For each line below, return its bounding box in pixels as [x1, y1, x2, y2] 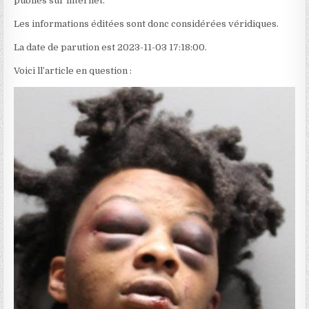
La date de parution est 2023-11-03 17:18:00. [14, 42, 208, 53]
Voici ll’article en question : [14, 66, 132, 77]
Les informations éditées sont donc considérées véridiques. [14, 19, 279, 30]
